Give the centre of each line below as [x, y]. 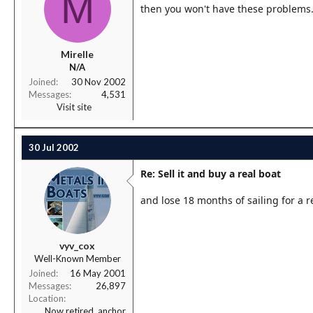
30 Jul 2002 [54, 147]
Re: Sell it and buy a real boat [211, 174]
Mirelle [77, 54]
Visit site [74, 107]
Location [46, 298]
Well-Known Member [77, 259]
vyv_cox [77, 246]
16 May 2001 [98, 273]
